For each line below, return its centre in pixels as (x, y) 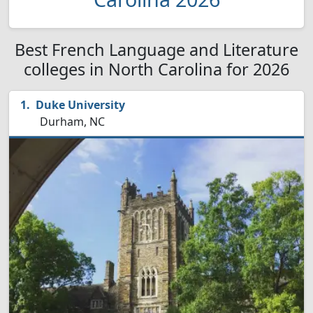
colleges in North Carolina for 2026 (156, 69)
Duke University (80, 105)
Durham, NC (71, 122)
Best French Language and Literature (156, 50)
